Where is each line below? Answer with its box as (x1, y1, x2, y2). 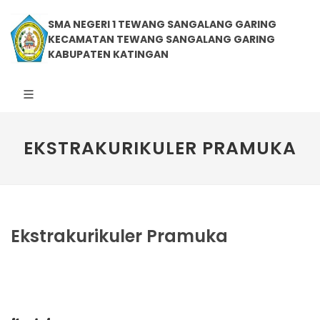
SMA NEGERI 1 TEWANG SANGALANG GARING (48, 17, 277, 31)
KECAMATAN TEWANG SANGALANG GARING (48, 32, 276, 46)
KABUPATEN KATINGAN (48, 47, 169, 61)
